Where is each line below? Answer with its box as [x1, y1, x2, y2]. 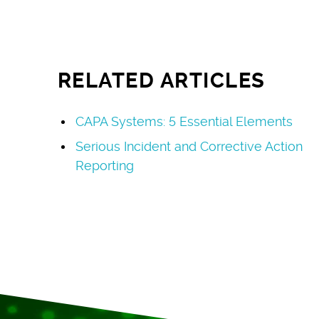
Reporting [75, 157, 134, 173]
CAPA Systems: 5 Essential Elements [75, 113, 293, 129]
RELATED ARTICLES [57, 68, 266, 93]
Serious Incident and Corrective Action [75, 138, 303, 154]
